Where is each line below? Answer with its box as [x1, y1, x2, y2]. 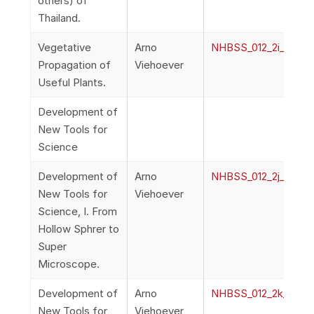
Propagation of [37, 58, 111, 71]
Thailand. [37, 11, 81, 25]
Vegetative [37, 41, 91, 54]
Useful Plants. [37, 76, 106, 89]
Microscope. [37, 257, 100, 271]
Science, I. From [37, 205, 117, 218]
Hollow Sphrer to [37, 222, 119, 235]
